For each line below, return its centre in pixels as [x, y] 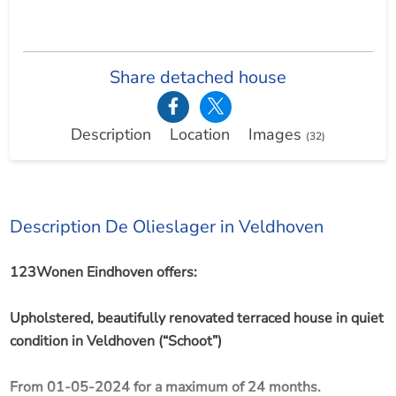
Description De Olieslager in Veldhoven [166, 227]
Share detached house [198, 77]
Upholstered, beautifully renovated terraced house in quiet [196, 319]
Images [277, 134]
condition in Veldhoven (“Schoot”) [115, 342]
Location [200, 134]
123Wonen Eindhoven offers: [103, 273]
